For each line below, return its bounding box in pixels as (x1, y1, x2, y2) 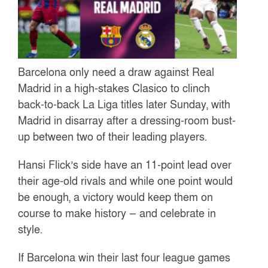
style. (18, 222, 43, 237)
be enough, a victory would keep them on (18, 190, 214, 205)
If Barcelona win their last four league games (18, 250, 231, 265)
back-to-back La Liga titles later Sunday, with (18, 97, 231, 112)
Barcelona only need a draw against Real (18, 65, 215, 80)
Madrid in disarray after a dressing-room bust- (18, 113, 236, 128)
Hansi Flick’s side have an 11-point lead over (18, 157, 232, 172)
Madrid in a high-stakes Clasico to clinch (18, 81, 211, 96)
